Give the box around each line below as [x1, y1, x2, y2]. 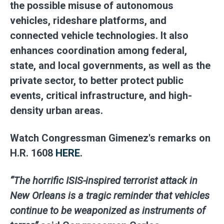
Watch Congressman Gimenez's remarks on [10, 131, 210, 144]
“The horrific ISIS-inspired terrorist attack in [10, 174, 197, 186]
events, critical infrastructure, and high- [10, 89, 192, 101]
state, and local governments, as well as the [10, 59, 210, 71]
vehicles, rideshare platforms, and [10, 14, 166, 26]
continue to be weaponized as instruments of [10, 204, 205, 216]
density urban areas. [10, 104, 103, 116]
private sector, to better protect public [10, 74, 183, 86]
